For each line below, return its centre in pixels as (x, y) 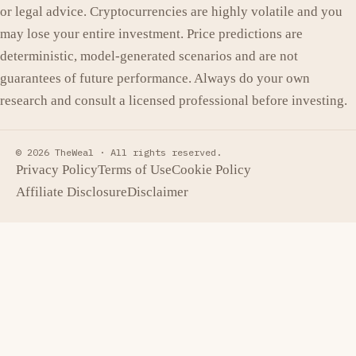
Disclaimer (158, 192)
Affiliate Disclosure (72, 192)
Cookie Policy (211, 170)
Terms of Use (135, 170)
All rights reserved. (166, 152)
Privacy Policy (57, 170)
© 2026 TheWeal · (63, 152)
